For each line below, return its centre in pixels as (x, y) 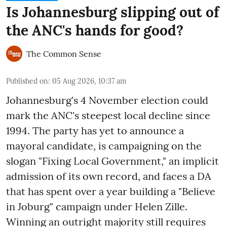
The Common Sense (64, 54)
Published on (27, 81)
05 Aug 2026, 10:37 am (89, 81)
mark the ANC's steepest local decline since (108, 116)
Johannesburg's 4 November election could (107, 100)
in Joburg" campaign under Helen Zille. (97, 207)
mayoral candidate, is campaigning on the (104, 146)
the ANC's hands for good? (95, 31)
